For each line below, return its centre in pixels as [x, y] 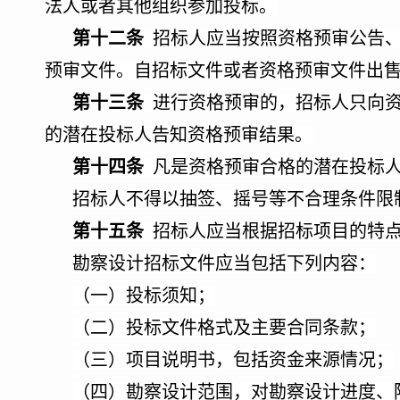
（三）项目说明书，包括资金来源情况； [233, 360]
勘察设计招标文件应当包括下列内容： [224, 263]
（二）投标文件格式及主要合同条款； [224, 328]
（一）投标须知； [144, 296]
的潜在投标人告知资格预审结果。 [179, 135]
